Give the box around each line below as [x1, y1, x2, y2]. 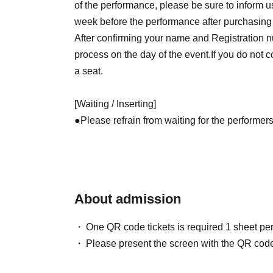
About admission [74, 191, 181, 207]
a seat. [74, 65, 103, 76]
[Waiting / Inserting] [74, 98, 156, 109]
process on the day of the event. [74, 49, 211, 60]
